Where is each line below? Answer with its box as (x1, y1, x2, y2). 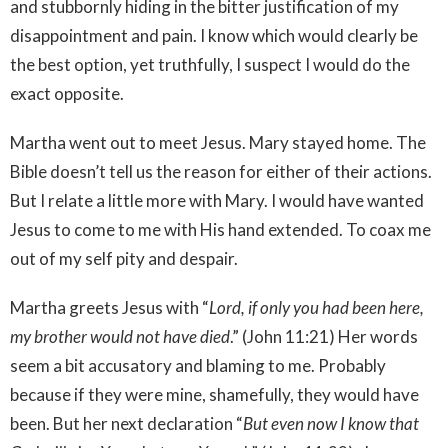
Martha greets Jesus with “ (10, 296, 209, 318)
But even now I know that (243, 412, 419, 434)
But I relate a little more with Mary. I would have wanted (10, 189, 424, 211)
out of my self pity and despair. (10, 247, 238, 269)
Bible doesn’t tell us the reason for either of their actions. (10, 160, 432, 182)
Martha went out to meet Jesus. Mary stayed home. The (10, 131, 426, 153)
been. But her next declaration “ (10, 412, 243, 434)
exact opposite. (10, 82, 124, 104)
